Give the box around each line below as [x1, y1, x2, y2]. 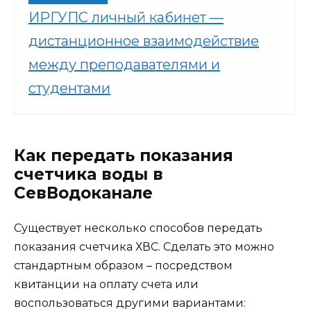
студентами [28, 80, 110, 97]
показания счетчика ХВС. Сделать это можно [14, 240, 274, 254]
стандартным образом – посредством [14, 259, 233, 273]
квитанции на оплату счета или [14, 278, 199, 292]
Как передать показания [14, 146, 233, 166]
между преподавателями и [28, 56, 220, 74]
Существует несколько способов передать [14, 221, 262, 235]
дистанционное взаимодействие [28, 33, 259, 50]
